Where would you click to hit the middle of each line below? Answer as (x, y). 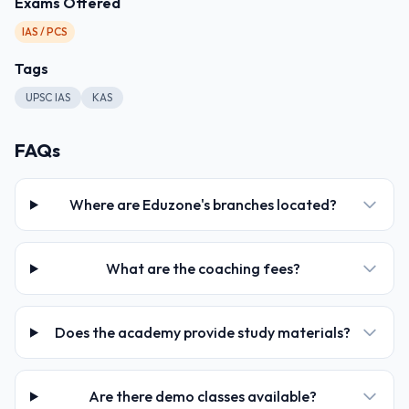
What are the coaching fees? (203, 269)
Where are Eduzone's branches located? (203, 205)
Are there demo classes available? (203, 397)
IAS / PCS (45, 32)
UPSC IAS (48, 98)
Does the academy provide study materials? (203, 333)
